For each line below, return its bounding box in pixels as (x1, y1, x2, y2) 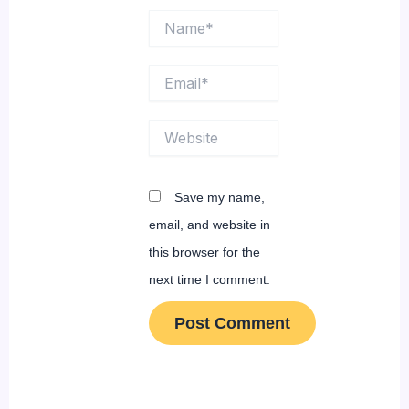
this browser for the (148, 244, 260, 259)
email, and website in (148, 216, 270, 232)
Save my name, (173, 189, 265, 204)
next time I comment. (148, 271, 270, 287)
